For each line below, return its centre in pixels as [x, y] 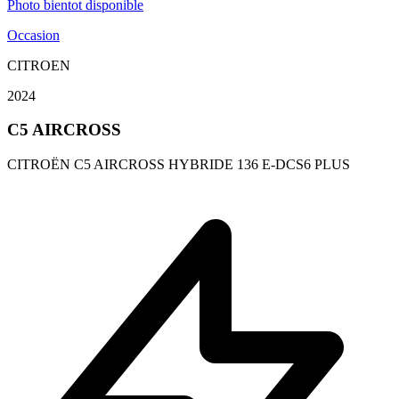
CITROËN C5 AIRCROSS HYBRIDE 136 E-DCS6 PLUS [179, 164]
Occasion [33, 35]
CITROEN [39, 65]
